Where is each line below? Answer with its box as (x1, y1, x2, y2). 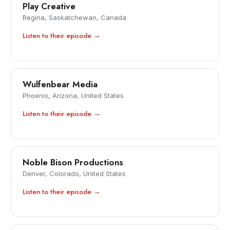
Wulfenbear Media (23, 78, 98, 91)
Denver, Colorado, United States (23, 169, 126, 178)
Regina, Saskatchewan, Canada (23, 13, 127, 22)
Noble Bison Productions (23, 156, 124, 169)
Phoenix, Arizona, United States (23, 91, 124, 100)
